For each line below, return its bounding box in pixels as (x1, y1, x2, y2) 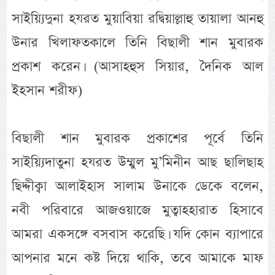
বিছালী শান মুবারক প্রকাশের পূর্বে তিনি (12, 128, 263, 148)
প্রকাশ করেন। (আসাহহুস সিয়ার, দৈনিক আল (12, 56, 263, 76)
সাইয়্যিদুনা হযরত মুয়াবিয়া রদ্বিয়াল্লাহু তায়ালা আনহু (12, 9, 263, 28)
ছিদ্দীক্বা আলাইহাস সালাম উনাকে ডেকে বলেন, (12, 176, 263, 196)
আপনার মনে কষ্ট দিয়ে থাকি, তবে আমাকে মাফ (12, 248, 263, 268)
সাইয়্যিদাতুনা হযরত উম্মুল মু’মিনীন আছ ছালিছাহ (12, 152, 263, 172)
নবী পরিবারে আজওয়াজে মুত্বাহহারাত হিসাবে (12, 200, 263, 220)
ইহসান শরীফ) (12, 80, 83, 100)
